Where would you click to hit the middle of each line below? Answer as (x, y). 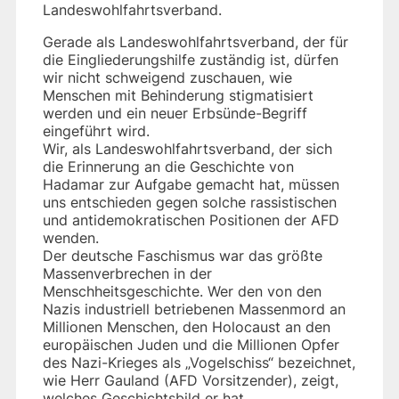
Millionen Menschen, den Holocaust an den (187, 326)
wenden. (71, 237)
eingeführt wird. (96, 130)
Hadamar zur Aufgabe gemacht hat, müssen (191, 184)
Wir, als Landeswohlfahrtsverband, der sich (187, 148)
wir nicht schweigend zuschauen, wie (167, 77)
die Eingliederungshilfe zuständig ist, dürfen (191, 59)
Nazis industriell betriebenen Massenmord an (194, 309)
